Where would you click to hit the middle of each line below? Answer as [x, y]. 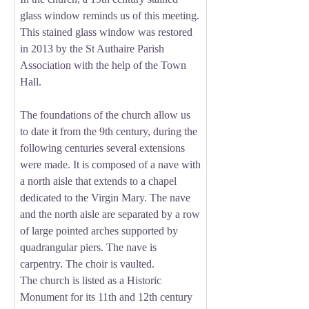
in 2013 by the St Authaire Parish [92, 49]
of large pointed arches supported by [99, 231]
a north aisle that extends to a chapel [98, 181]
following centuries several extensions [102, 148]
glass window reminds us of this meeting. [110, 16]
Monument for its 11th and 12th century [106, 297]
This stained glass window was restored [106, 32]
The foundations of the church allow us [105, 115]
